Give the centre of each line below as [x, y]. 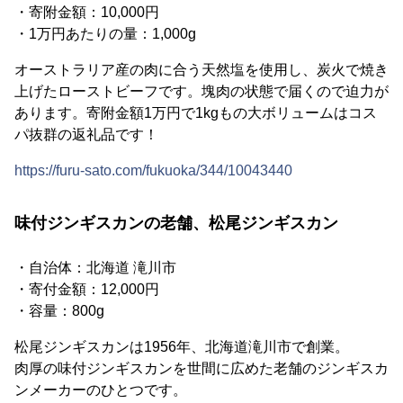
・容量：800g [59, 311]
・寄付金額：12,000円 [87, 289]
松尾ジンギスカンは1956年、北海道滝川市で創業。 [182, 347]
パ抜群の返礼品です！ [86, 134]
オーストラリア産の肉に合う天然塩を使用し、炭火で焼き [201, 70]
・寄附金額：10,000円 [87, 12]
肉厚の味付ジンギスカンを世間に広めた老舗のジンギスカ [201, 368]
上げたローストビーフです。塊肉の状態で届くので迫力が [201, 91]
